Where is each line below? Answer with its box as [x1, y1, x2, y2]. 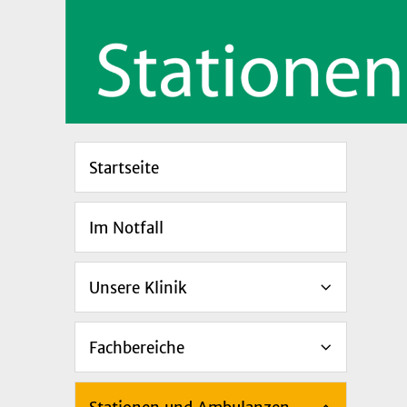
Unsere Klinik [89, 277, 187, 298]
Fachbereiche [89, 337, 184, 358]
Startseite [89, 157, 159, 178]
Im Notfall [89, 217, 164, 238]
